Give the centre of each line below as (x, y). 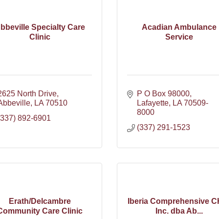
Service (179, 37)
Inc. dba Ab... (179, 211)
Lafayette (153, 103)
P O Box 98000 (163, 94)
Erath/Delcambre (40, 201)
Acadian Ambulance (179, 27)
